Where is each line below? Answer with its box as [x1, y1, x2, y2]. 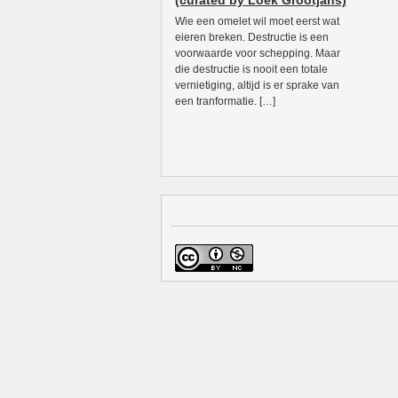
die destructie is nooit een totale [175, 63, 328, 76]
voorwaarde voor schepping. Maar [175, 47, 340, 60]
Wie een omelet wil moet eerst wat [175, 15, 339, 28]
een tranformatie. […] [175, 95, 275, 107]
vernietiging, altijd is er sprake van [175, 79, 339, 92]
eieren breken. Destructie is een [175, 31, 329, 44]
